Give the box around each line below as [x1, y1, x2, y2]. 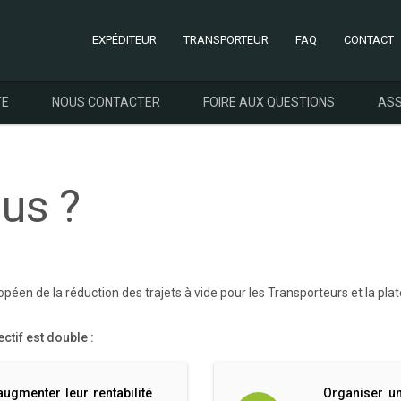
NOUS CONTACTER [51, 95, 160, 109]
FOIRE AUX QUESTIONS [202, 95, 335, 109]
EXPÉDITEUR [92, 33, 157, 47]
